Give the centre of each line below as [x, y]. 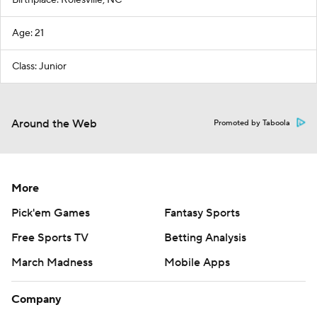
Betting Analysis [205, 238]
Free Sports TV [50, 238]
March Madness [52, 263]
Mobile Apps [197, 263]
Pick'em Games [51, 213]
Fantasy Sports [202, 213]
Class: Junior [39, 67]
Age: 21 [28, 34]
